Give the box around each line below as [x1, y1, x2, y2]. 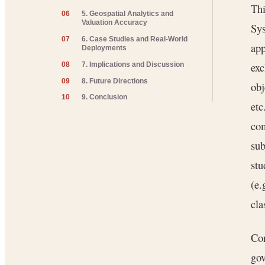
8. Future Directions [82, 77, 148, 85]
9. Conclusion [82, 93, 128, 101]
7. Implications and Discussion [82, 60, 185, 68]
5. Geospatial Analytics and [82, 10, 174, 18]
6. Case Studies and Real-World [82, 35, 188, 43]
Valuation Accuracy [82, 19, 148, 27]
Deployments [82, 44, 127, 51]
